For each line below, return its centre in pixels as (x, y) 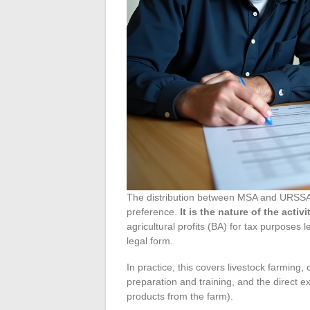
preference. (153, 211)
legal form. (150, 240)
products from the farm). (180, 296)
